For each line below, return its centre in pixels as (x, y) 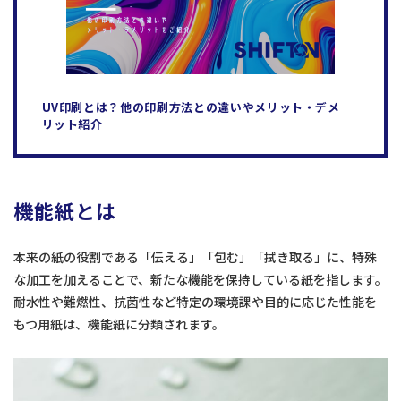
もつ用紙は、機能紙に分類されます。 (119, 324)
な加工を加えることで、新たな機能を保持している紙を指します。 (200, 279)
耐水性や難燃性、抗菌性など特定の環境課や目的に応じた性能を (195, 301)
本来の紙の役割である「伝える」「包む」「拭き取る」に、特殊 (195, 256)
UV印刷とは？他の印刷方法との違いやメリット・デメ (191, 107)
